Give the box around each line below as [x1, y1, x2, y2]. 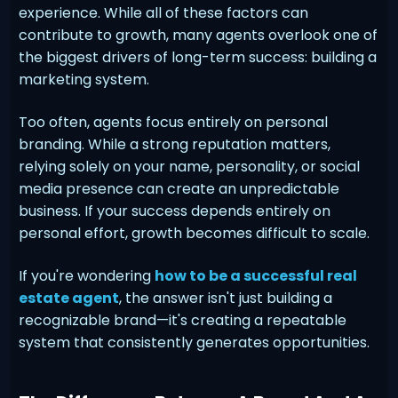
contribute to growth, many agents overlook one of [19, 24, 378, 45]
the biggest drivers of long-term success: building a [19, 46, 378, 68]
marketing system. [19, 68, 150, 90]
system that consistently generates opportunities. [19, 331, 370, 353]
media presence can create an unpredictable [19, 178, 340, 199]
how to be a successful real [155, 265, 358, 286]
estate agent [19, 287, 120, 308]
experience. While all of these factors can [19, 2, 309, 23]
